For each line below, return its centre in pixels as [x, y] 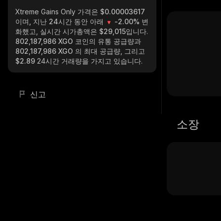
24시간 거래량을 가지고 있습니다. [90, 61]
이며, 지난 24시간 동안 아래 [60, 21]
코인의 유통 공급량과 [108, 41]
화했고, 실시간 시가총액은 [57, 31]
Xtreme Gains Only [46, 12]
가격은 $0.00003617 [111, 12]
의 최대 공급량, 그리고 [110, 51]
